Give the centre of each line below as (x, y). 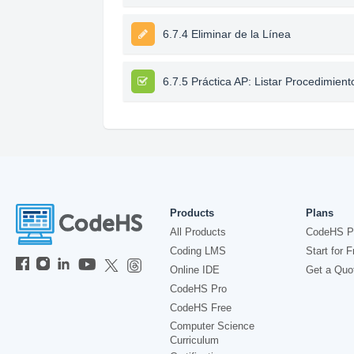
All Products (198, 232)
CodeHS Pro (198, 289)
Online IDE (195, 270)
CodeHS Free (201, 308)
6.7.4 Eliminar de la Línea (226, 34)
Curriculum (194, 340)
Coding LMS (198, 251)
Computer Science (212, 326)
